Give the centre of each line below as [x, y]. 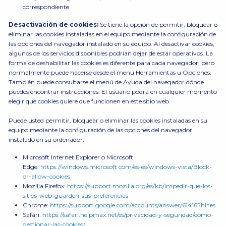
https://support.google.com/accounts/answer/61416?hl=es [132, 205]
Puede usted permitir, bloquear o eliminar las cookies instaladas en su [108, 120]
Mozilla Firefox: [45, 186]
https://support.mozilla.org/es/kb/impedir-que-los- [140, 186]
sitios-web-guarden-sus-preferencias [75, 195]
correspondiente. [46, 7]
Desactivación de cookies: [54, 24]
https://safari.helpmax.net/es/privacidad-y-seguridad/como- [128, 215]
